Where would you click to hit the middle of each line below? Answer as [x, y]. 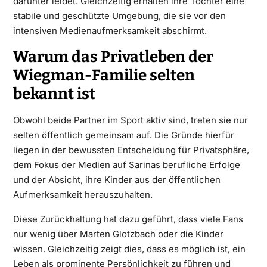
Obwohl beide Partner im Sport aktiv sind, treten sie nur [130, 120]
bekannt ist [54, 94]
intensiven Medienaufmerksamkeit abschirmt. [110, 30]
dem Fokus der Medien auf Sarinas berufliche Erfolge [126, 164]
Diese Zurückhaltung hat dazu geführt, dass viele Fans [128, 219]
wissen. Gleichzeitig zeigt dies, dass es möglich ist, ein [129, 249]
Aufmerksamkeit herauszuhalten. [83, 194]
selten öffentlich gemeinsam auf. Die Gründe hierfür [123, 135]
